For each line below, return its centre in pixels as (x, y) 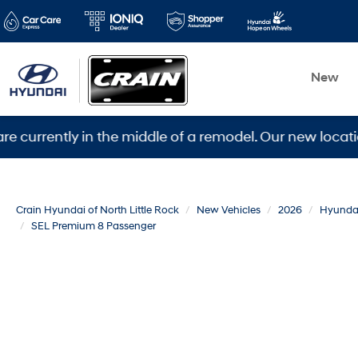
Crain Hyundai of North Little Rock (97, 210)
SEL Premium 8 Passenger (93, 226)
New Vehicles (229, 210)
